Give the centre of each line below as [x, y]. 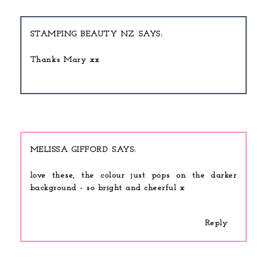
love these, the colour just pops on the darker [133, 175]
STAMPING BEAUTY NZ [82, 34]
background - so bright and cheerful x [108, 188]
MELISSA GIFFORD [69, 150]
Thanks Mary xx [65, 60]
